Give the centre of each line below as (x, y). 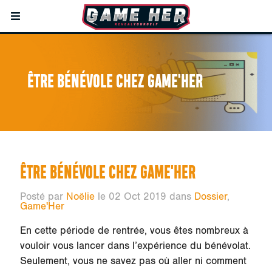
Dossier (210, 196)
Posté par (43, 196)
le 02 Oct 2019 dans (143, 196)
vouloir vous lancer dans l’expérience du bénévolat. (135, 246)
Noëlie (80, 196)
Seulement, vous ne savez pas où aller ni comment (133, 261)
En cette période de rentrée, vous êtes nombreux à (134, 230)
